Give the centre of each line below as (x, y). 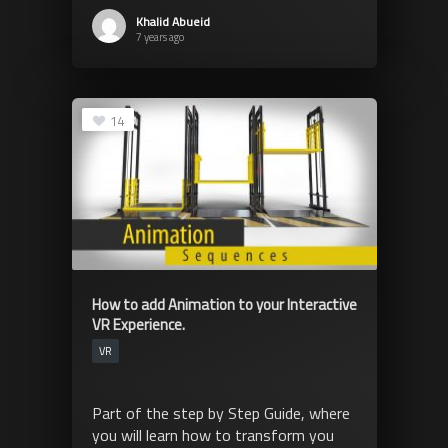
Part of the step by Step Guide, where (220, 412)
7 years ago (159, 36)
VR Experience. (138, 324)
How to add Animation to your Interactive (224, 304)
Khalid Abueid (172, 21)
